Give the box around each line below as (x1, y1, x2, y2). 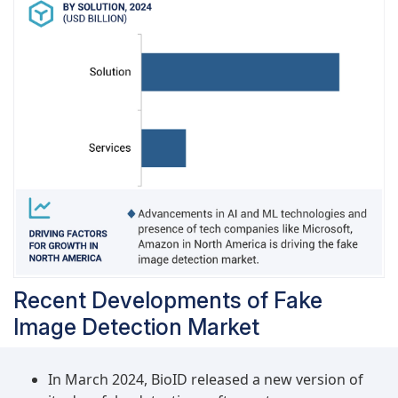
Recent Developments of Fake (13, 286, 322, 314)
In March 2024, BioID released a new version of (48, 369, 363, 389)
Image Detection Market (13, 313, 259, 340)
